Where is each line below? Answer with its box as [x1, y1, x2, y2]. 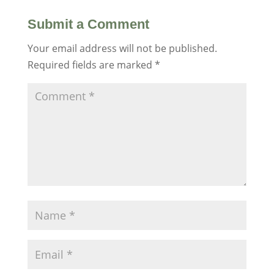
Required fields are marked [27, 58, 155, 72]
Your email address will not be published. [27, 42, 217, 56]
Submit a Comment [27, 17, 149, 32]
